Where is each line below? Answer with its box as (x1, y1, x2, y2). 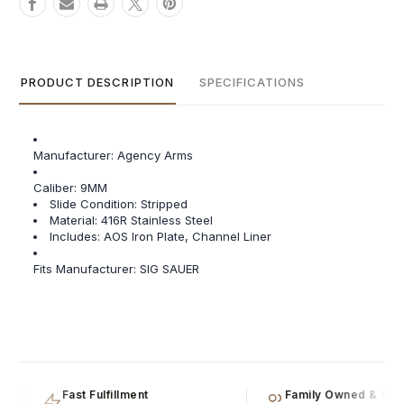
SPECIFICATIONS (198, 75, 306, 90)
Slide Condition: (50, 197, 142, 212)
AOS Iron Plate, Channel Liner (104, 229, 272, 244)
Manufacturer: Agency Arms (33, 148, 194, 163)
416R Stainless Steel (101, 213, 214, 228)
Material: (50, 213, 102, 228)
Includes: (50, 229, 105, 244)
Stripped (141, 197, 188, 212)
